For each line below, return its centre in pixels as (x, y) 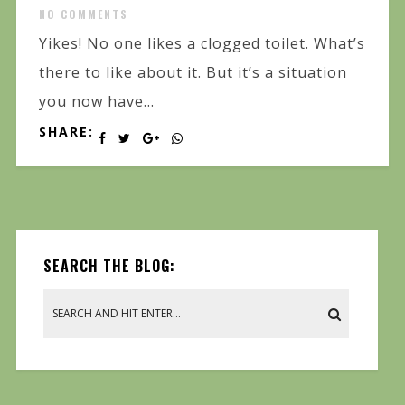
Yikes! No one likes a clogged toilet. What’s (202, 43)
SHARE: (66, 131)
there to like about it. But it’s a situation (193, 72)
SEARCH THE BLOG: (109, 265)
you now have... (96, 101)
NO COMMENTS (83, 14)
